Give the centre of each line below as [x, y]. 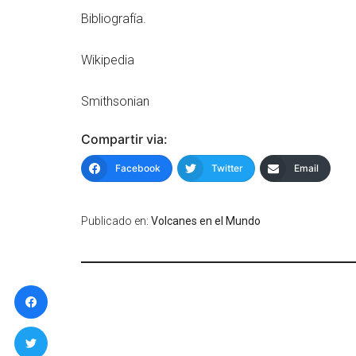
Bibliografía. [114, 19]
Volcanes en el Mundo [206, 221]
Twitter [227, 168]
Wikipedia [108, 60]
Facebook [138, 168]
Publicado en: [116, 221]
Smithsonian [115, 101]
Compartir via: [124, 139]
